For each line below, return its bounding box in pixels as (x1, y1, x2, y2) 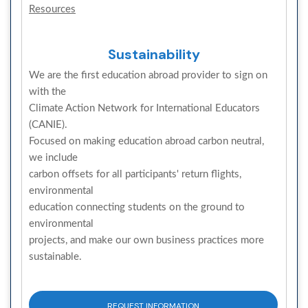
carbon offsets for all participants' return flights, (29, 168, 241, 179)
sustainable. (29, 251, 82, 262)
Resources (29, 3, 76, 14)
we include (29, 152, 78, 163)
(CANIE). (29, 119, 67, 130)
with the (29, 86, 66, 97)
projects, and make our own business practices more (29, 234, 264, 245)
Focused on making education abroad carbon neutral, (29, 135, 264, 146)
